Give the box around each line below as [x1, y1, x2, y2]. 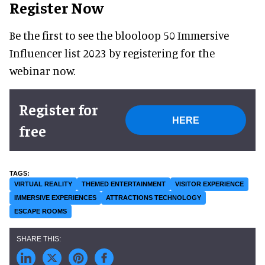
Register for [19, 100, 98, 119]
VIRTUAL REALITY [14, 180, 72, 188]
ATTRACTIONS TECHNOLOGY [106, 194, 201, 202]
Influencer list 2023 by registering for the [9, 46, 215, 60]
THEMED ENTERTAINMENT [82, 180, 166, 188]
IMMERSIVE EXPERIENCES [14, 194, 96, 202]
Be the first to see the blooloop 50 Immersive [9, 28, 229, 43]
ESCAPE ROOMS [14, 208, 67, 215]
